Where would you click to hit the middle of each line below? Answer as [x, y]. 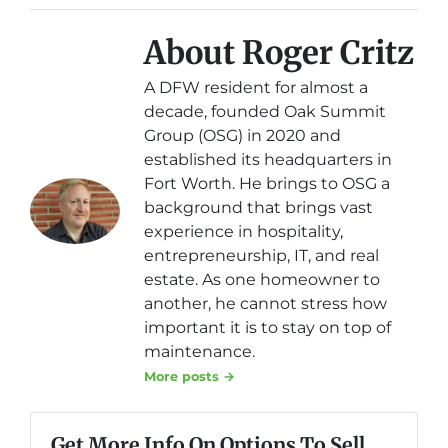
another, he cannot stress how [265, 303]
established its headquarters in [268, 159]
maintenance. [199, 351]
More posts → [189, 376]
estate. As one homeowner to [262, 279]
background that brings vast [258, 207]
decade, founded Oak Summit [265, 111]
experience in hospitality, [243, 231]
